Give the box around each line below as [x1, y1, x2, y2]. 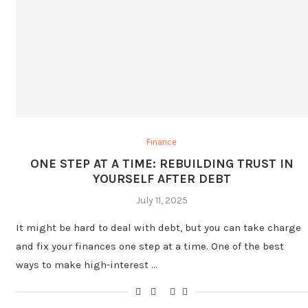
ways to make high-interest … [16, 258, 157, 271]
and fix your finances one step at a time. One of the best [16, 239, 284, 252]
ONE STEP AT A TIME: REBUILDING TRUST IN [30, 155, 294, 171]
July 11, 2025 [135, 194, 188, 206]
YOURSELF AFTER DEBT [92, 170, 231, 186]
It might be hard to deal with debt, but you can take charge [16, 221, 301, 234]
